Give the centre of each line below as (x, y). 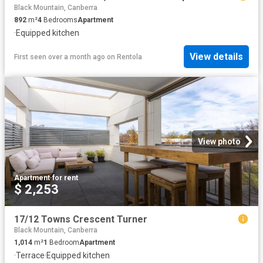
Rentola (129, 57)
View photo (219, 141)
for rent (65, 178)
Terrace (30, 256)
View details (216, 57)
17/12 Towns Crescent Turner (81, 219)
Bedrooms (60, 20)
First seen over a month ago (60, 57)
